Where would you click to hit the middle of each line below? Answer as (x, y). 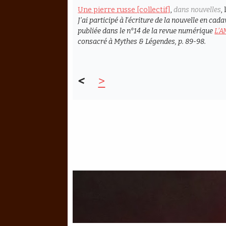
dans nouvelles (197, 10)
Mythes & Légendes (145, 41)
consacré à (96, 41)
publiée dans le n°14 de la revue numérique (146, 31)
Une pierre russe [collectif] (124, 10)
